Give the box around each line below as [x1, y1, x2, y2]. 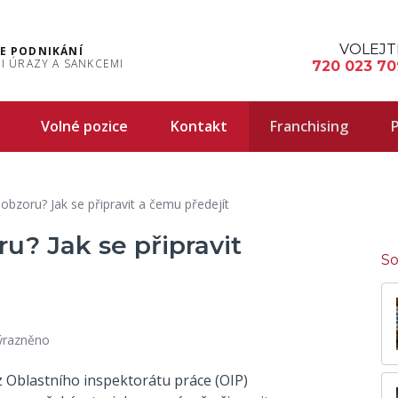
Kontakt [171, 116, 227, 137]
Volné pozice [41, 116, 128, 137]
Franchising [270, 116, 348, 137]
